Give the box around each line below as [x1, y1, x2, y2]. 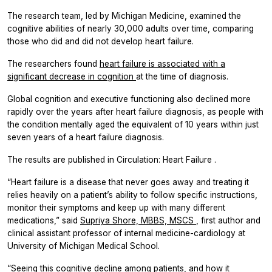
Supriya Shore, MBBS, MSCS [80, 215, 196, 225]
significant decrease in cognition [7, 71, 136, 81]
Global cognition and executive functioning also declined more [7, 93, 251, 104]
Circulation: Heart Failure [117, 154, 214, 165]
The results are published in [7, 154, 117, 165]
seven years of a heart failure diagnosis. [7, 132, 164, 142]
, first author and [196, 215, 260, 225]
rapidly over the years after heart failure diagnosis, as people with [7, 106, 263, 117]
